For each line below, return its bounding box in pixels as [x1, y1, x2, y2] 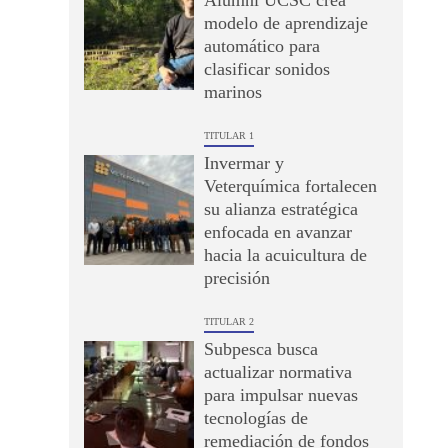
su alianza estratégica [203, 199, 358, 219]
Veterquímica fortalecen [203, 176, 377, 196]
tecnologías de [203, 408, 308, 428]
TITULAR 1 [203, 130, 254, 141]
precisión [203, 268, 270, 288]
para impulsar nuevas [203, 385, 358, 405]
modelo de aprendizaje [203, 13, 368, 33]
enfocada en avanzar [203, 222, 352, 242]
